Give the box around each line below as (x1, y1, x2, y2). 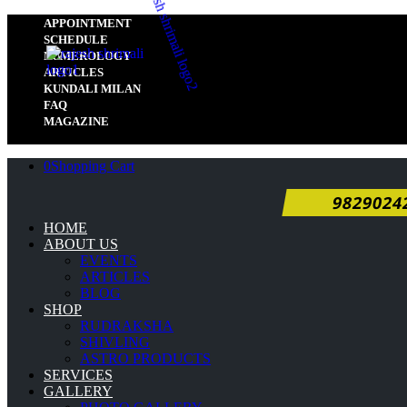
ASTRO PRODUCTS (80, 351, 211, 366)
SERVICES (44, 367, 113, 382)
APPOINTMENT (44, 16, 132, 30)
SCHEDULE (44, 33, 108, 46)
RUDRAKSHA (80, 318, 174, 333)
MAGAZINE (44, 114, 109, 128)
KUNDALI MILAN (44, 82, 141, 95)
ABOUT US (44, 236, 118, 252)
